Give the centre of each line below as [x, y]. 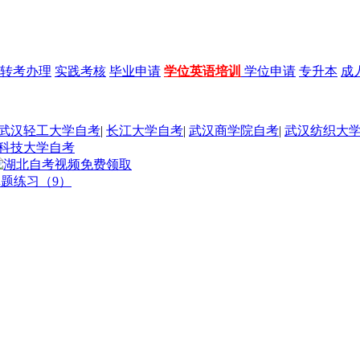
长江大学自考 [145, 130]
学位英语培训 [202, 71]
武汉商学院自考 [234, 130]
